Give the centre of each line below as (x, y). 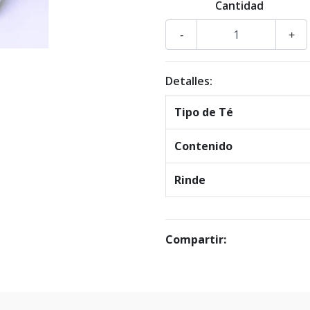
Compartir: (196, 240)
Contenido (203, 146)
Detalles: (189, 81)
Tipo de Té (204, 112)
